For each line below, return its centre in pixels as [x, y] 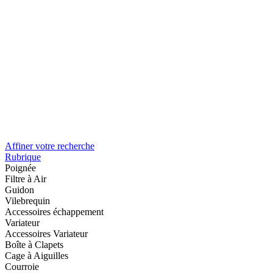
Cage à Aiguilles [37, 255]
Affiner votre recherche [50, 146]
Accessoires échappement [54, 211]
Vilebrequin [27, 200]
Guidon [19, 190]
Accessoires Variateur [46, 233]
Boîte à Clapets [34, 244]
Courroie [22, 266]
